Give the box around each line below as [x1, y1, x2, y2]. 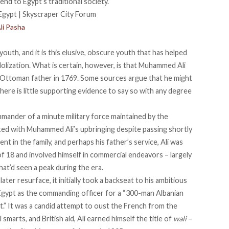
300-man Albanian [126, 189, 184, 198]
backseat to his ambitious [105, 176, 187, 185]
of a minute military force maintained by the [26, 112, 168, 121]
